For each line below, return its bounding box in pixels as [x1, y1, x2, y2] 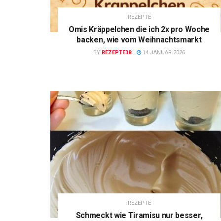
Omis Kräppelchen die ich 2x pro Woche [68, 25, 210, 35]
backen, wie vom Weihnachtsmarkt [76, 35, 202, 45]
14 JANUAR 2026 [141, 49, 185, 56]
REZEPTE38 [102, 49, 131, 56]
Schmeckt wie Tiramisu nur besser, [75, 210, 203, 220]
